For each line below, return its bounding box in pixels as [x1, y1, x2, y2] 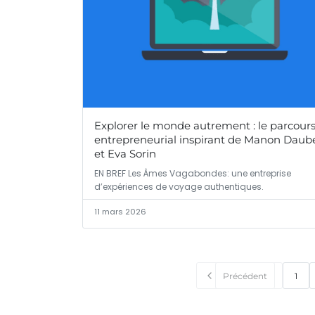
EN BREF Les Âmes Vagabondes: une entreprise [94, 167, 291, 180]
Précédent [223, 270, 267, 281]
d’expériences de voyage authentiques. [94, 181, 264, 193]
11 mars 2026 [94, 206, 146, 218]
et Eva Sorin [94, 147, 156, 161]
